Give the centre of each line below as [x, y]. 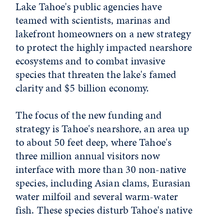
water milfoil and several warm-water [97, 196]
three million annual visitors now [88, 156]
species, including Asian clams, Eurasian [103, 183]
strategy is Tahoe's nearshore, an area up [103, 129]
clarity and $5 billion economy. [82, 88]
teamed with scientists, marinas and [93, 20]
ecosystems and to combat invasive [90, 61]
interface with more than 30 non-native [101, 169]
